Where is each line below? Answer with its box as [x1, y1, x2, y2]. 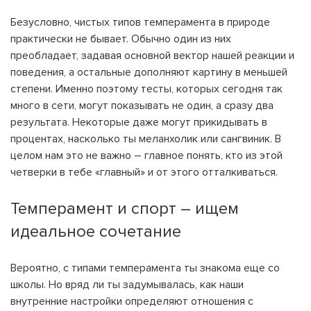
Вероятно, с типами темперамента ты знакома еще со [10, 261, 280, 275]
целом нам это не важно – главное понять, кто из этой [10, 149, 283, 162]
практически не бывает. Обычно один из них [10, 32, 231, 46]
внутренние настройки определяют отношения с [10, 294, 253, 308]
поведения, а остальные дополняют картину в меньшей [10, 65, 287, 79]
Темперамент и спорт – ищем [10, 199, 239, 219]
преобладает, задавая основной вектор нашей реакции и [10, 49, 294, 62]
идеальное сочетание [10, 221, 181, 242]
